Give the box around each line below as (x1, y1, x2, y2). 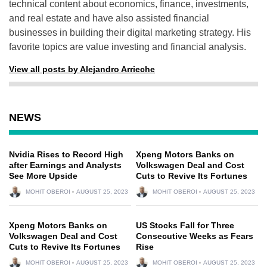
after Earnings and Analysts (9, 160, 122, 170)
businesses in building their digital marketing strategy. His (9, 27, 251, 38)
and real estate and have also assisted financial (9, 13, 209, 23)
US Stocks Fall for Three (136, 220, 234, 230)
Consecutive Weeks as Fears (136, 231, 253, 241)
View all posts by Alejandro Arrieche (9, 64, 155, 74)
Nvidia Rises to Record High (9, 149, 123, 159)
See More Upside (9, 170, 77, 181)
